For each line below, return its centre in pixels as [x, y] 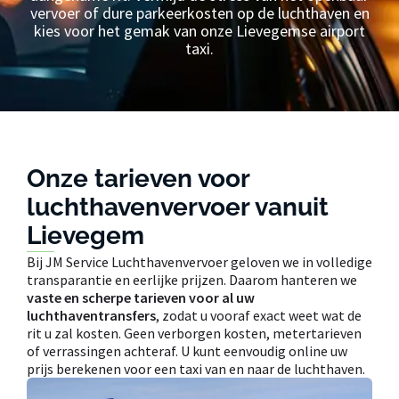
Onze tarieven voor [138, 178]
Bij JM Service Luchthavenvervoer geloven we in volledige [199, 261]
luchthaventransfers [91, 315]
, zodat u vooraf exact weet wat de [259, 315]
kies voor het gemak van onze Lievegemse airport [199, 30]
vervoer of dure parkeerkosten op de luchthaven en [199, 12]
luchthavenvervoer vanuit [178, 207]
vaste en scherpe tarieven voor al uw [141, 297]
